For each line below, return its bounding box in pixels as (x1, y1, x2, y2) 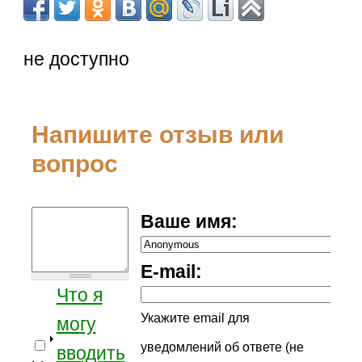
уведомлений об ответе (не (140, 339, 304, 354)
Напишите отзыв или (32, 120, 284, 148)
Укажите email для (140, 309, 250, 325)
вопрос (32, 149, 119, 177)
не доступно (23, 48, 130, 69)
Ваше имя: (140, 210, 238, 232)
